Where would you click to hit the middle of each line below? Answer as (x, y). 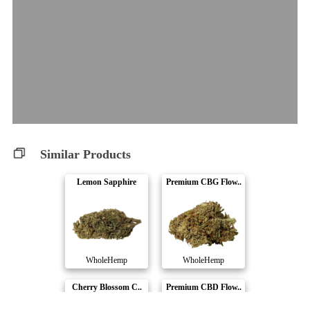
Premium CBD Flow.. (203, 288)
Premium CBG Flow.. (203, 182)
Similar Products (85, 155)
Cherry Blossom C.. (107, 288)
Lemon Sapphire (107, 182)
